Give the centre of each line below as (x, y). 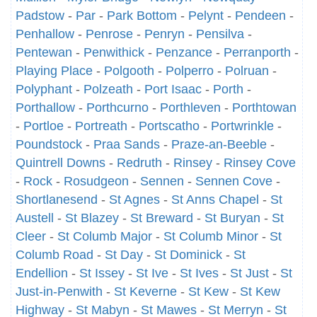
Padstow (40, 16)
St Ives (199, 273)
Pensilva (220, 34)
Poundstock (49, 144)
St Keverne (145, 292)
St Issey (102, 273)
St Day (124, 255)
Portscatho (169, 126)
